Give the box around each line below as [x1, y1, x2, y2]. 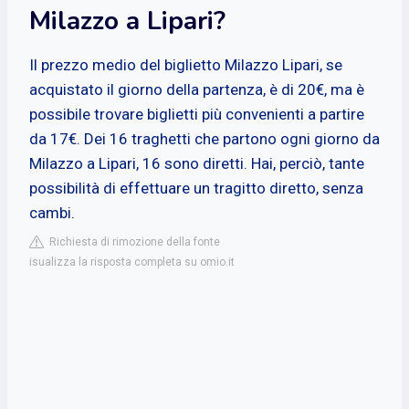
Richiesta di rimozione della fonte [44, 235, 220, 248]
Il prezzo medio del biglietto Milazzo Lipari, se [29, 55, 342, 74]
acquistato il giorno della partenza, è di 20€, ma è [29, 79, 364, 99]
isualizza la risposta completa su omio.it [29, 255, 235, 268]
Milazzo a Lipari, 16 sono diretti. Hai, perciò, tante [29, 153, 364, 173]
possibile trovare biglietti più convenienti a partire [29, 104, 364, 123]
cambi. [29, 203, 75, 222]
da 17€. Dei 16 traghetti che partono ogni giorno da [29, 129, 380, 148]
